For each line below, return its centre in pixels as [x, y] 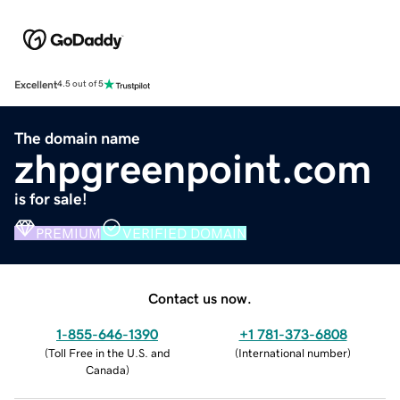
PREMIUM [68, 233]
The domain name [77, 138]
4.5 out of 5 [80, 84]
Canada [105, 370]
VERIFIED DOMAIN [184, 233]
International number [293, 353]
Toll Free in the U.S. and [109, 353]
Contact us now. [200, 298]
